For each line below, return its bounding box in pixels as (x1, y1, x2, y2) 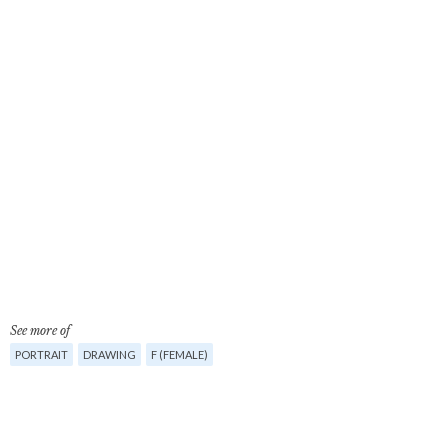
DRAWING (83, 348, 136, 361)
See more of (10, 323, 70, 338)
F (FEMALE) (151, 348, 208, 361)
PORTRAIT (15, 348, 68, 361)
